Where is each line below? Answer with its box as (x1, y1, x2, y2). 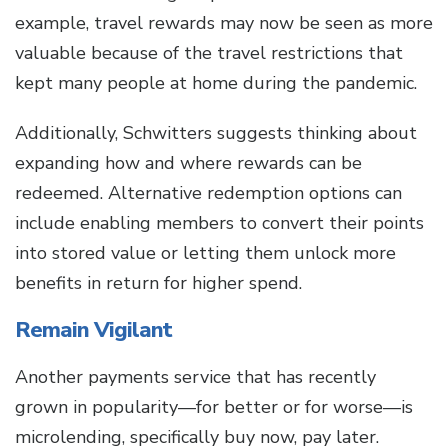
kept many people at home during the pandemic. (15, 71, 422, 96)
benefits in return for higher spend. (15, 271, 307, 296)
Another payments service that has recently (15, 365, 376, 390)
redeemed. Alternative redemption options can (15, 181, 402, 206)
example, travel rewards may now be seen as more (15, 11, 433, 36)
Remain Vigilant (15, 315, 172, 346)
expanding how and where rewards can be (15, 151, 362, 176)
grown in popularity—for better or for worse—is (15, 395, 413, 420)
